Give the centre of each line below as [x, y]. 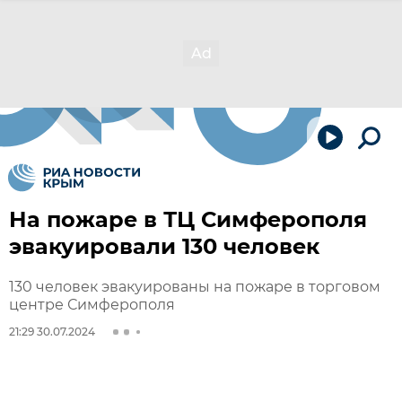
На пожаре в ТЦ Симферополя [188, 219]
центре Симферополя [92, 305]
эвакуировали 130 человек [164, 246]
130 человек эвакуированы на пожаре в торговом [195, 287]
